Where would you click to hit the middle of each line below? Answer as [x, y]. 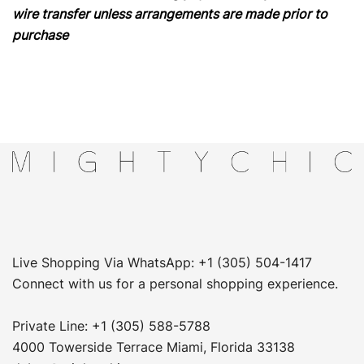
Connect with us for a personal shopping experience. [175, 284]
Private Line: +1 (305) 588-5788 [111, 326]
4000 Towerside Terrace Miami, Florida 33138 [154, 347]
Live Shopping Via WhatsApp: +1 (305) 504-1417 [162, 262]
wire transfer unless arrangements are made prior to [170, 14]
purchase [40, 35]
